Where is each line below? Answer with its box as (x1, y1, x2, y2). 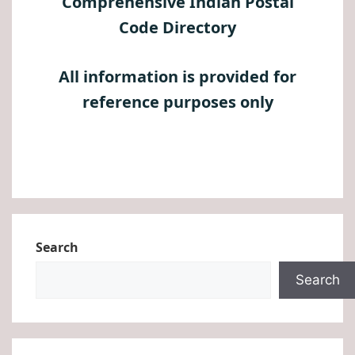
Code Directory (119, 16, 236, 38)
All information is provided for (59, 65, 296, 87)
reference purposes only (82, 90, 273, 113)
